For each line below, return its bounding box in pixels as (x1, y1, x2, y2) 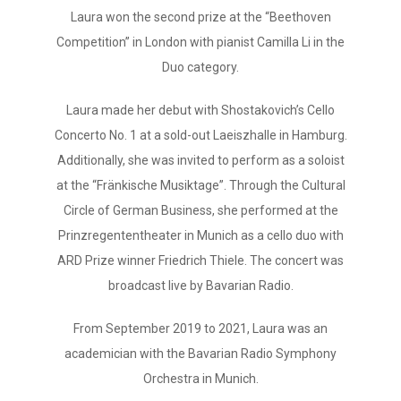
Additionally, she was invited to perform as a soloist (56, 153, 345, 167)
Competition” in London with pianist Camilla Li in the (56, 35, 345, 49)
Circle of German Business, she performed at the (63, 203, 338, 218)
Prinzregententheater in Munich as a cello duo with (57, 228, 344, 243)
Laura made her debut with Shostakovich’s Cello (66, 103, 335, 117)
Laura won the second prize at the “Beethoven (70, 10, 331, 24)
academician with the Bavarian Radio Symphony (64, 346, 337, 361)
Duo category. (162, 60, 239, 74)
